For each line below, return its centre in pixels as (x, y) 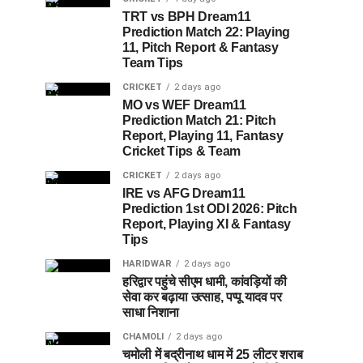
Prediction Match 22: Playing (207, 32)
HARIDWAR (147, 263)
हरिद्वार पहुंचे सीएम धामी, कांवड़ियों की (205, 281)
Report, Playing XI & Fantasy (207, 224)
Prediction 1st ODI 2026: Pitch (210, 208)
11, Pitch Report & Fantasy (201, 47)
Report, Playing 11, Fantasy (203, 135)
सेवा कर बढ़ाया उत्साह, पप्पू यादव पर (202, 297)
